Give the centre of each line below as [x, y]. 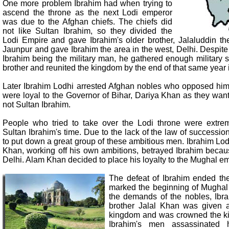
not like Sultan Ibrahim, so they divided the [87, 31]
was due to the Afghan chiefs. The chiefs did [87, 21]
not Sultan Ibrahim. [37, 104]
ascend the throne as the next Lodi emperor [87, 12]
